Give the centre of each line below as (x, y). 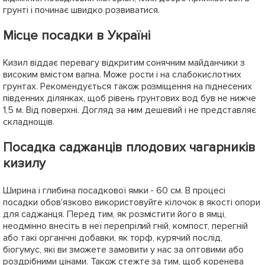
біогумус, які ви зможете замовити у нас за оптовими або (124, 249)
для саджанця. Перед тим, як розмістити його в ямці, (115, 214)
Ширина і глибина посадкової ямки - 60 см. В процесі (114, 190)
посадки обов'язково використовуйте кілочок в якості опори (132, 202)
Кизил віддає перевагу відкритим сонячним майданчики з (124, 62)
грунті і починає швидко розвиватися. (82, 10)
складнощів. (29, 122)
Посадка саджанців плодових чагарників (130, 147)
